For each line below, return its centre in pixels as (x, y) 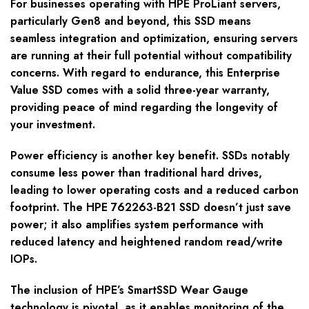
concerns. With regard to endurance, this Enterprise (145, 73)
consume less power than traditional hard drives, (136, 173)
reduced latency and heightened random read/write (147, 242)
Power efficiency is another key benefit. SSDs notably (150, 156)
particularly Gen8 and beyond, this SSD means (131, 21)
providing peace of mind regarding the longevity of (144, 108)
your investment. (53, 125)
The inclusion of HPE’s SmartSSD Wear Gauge (129, 290)
